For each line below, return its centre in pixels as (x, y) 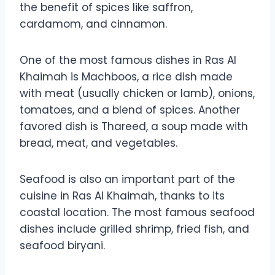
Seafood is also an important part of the (127, 180)
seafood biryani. (62, 246)
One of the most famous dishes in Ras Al (128, 60)
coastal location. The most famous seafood (137, 213)
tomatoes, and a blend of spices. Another (130, 110)
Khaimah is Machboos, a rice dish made (126, 77)
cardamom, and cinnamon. (93, 24)
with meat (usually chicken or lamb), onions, (137, 94)
